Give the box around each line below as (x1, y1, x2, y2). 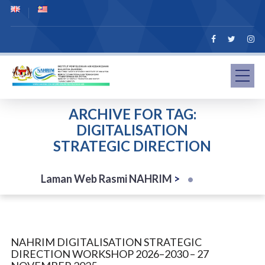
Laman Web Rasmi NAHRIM (41, 172, 173, 185)
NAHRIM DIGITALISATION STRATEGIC (10, 235, 202, 248)
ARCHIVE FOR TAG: (68, 105, 196, 122)
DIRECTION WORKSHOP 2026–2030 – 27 (10, 247, 209, 260)
